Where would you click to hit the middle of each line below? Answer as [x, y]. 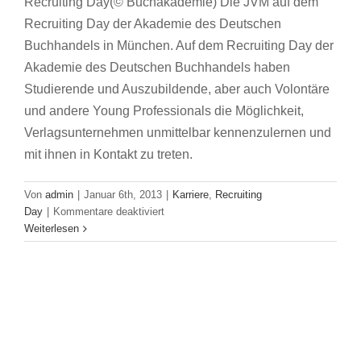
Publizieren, [191, 262]
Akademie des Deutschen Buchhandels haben [157, 68]
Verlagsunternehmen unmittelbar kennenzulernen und [178, 133]
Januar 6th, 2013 [123, 195]
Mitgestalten [192, 296]
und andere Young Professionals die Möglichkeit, [164, 111]
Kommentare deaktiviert [109, 212]
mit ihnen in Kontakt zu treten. [108, 155]
